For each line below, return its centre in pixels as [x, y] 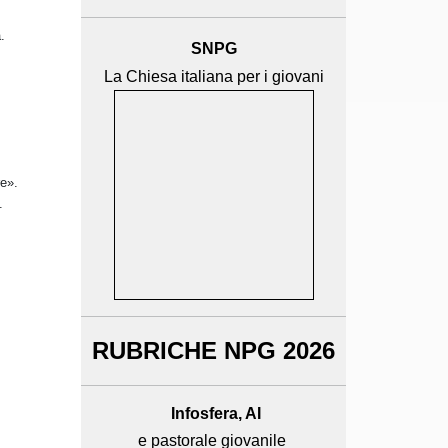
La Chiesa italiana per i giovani [213, 76]
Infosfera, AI [213, 413]
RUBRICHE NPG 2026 [213, 350]
